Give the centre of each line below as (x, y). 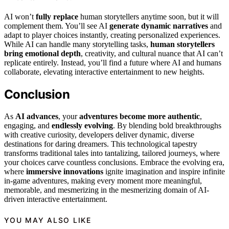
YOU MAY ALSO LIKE (48, 220)
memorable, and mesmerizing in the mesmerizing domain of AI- (107, 190)
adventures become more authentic (140, 116)
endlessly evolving (82, 125)
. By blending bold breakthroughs (167, 125)
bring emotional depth (42, 53)
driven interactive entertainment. (56, 199)
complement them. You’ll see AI (57, 26)
